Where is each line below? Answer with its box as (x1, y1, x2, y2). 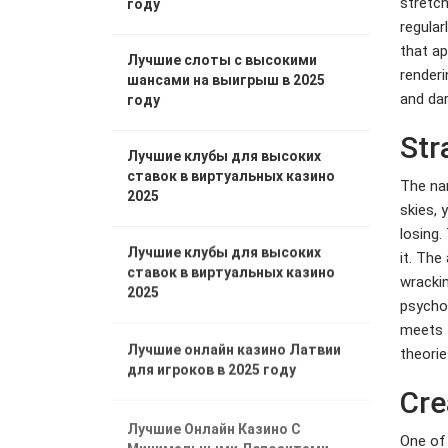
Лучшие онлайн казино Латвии (127, 340, 341, 356)
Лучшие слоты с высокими (127, 52, 317, 68)
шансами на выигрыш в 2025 (127, 72, 325, 88)
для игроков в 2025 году (127, 360, 296, 376)
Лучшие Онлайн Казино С (127, 416, 301, 432)
